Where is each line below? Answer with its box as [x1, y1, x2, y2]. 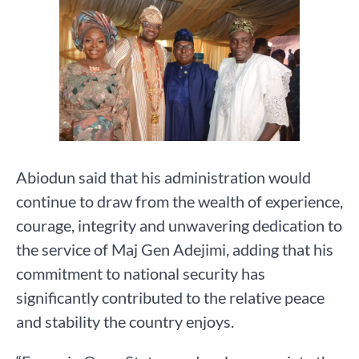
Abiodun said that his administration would [16, 167, 311, 188]
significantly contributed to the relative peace [16, 288, 325, 308]
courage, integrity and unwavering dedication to [16, 216, 342, 236]
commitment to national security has [16, 264, 265, 284]
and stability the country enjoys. [16, 312, 234, 332]
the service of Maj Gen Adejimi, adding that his [16, 240, 333, 260]
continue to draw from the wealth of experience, [16, 192, 343, 212]
